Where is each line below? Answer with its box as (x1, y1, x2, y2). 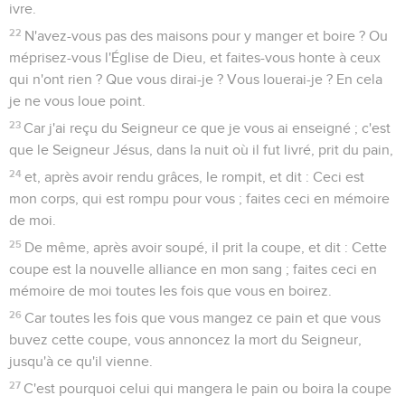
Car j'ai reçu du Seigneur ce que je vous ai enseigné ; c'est (24, 120, 391, 136)
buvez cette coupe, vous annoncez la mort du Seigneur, (9, 332, 362, 347)
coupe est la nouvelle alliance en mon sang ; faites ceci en (9, 261, 377, 277)
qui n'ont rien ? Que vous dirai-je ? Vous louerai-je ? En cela (9, 71, 382, 87)
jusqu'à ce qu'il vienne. (9, 353, 153, 369)
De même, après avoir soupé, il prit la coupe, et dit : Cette (24, 240, 388, 255)
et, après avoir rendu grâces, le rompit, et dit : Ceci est (24, 169, 365, 184)
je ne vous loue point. (9, 93, 146, 108)
